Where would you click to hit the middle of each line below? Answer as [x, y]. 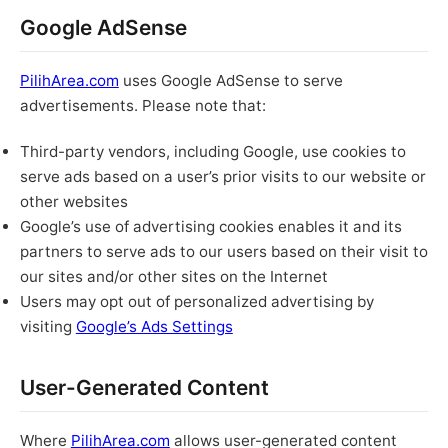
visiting [47, 326]
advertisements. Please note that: [142, 106]
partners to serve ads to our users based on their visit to [223, 251]
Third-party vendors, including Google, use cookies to [212, 151]
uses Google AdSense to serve [230, 81]
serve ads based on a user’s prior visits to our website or [222, 176]
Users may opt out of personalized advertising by [196, 301]
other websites [73, 201]
